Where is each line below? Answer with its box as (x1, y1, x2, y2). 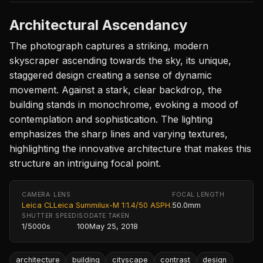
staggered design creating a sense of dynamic (9, 69, 212, 81)
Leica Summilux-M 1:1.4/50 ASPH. (53, 200, 172, 210)
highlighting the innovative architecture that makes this (9, 142, 251, 154)
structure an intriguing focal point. (9, 157, 161, 169)
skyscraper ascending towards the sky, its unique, (9, 54, 231, 66)
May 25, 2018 (89, 221, 138, 231)
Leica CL (22, 200, 53, 210)
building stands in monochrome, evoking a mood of (9, 98, 238, 110)
